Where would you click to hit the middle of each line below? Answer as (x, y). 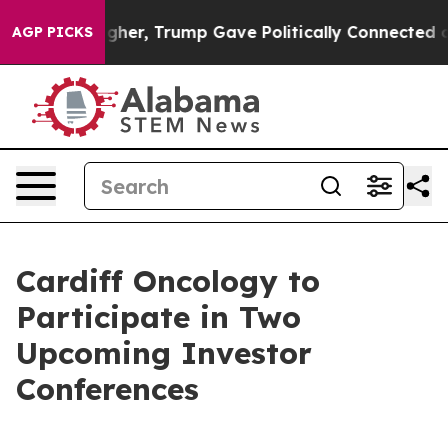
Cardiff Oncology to (168, 281)
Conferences (107, 389)
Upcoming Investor (164, 353)
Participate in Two (158, 317)
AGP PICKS (52, 32)
